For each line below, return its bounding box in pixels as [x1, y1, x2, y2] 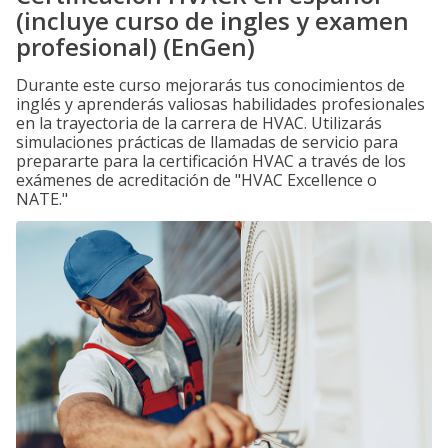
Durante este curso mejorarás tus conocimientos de [16, 74, 405, 96]
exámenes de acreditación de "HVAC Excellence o [16, 169, 377, 191]
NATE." [16, 188, 68, 210]
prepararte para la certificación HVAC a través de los [16, 150, 406, 172]
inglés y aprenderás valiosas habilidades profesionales [16, 93, 425, 115]
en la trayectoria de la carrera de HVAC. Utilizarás [16, 112, 382, 134]
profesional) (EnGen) [16, 30, 255, 63]
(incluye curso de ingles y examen [16, 4, 409, 37]
